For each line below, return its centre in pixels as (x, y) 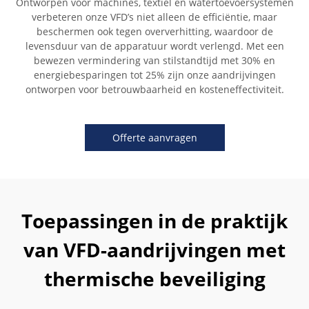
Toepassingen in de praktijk (154, 221)
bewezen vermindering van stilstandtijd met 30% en (154, 60)
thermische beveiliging (154, 279)
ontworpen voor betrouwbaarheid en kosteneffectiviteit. (154, 89)
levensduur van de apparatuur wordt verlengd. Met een (154, 46)
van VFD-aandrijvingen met (154, 250)
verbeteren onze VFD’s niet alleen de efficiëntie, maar (154, 17)
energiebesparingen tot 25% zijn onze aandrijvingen (154, 75)
